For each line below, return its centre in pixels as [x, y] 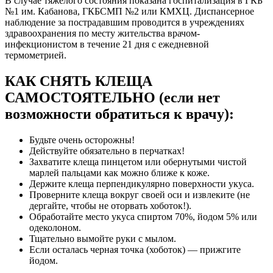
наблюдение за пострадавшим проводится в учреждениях [125, 23]
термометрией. [36, 55]
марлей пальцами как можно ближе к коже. [119, 172]
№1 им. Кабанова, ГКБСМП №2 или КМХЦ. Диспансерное [129, 12]
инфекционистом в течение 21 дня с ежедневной [107, 44]
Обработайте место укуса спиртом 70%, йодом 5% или [143, 216]
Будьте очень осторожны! [82, 140]
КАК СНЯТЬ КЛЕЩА [79, 81]
